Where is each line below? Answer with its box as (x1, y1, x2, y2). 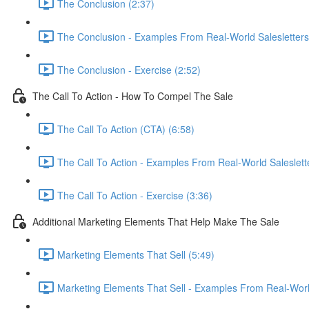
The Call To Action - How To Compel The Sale (32, 88, 233, 103)
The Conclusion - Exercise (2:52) (57, 62, 201, 77)
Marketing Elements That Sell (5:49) (57, 247, 215, 261)
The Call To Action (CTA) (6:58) (57, 121, 195, 136)
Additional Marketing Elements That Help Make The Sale (32, 214, 279, 228)
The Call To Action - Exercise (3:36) (57, 188, 212, 202)
